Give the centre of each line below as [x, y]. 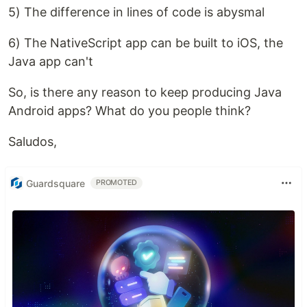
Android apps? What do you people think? [130, 111]
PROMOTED [117, 183]
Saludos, [33, 142]
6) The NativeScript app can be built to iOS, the [146, 43]
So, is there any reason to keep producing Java [145, 92]
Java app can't [51, 61]
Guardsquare [56, 183]
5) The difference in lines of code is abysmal [136, 12]
